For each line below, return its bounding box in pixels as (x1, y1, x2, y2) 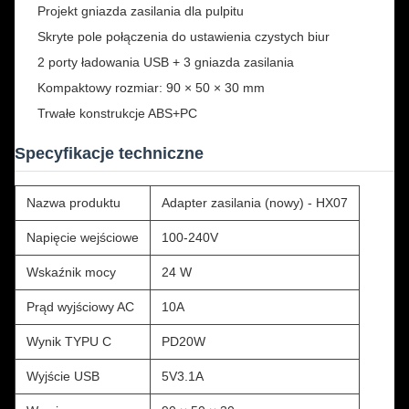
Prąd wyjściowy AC (26, 299, 134, 314)
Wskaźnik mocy (26, 265, 116, 279)
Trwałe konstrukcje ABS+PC (37, 106, 197, 121)
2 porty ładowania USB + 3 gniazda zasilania (37, 55, 294, 69)
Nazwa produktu (26, 195, 121, 210)
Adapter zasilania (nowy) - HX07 (162, 195, 348, 210)
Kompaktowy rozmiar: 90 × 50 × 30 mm (37, 80, 265, 95)
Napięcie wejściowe (26, 230, 139, 245)
